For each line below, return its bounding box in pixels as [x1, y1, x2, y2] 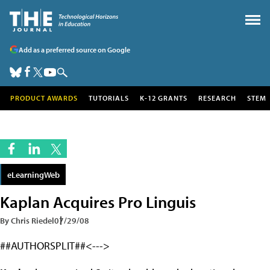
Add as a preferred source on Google [19, 45, 130, 54]
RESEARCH [198, 93, 236, 102]
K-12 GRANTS [140, 93, 187, 102]
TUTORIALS [89, 93, 129, 102]
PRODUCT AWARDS [10, 93, 78, 102]
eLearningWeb [7, 169, 60, 180]
